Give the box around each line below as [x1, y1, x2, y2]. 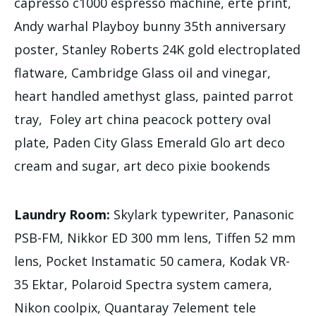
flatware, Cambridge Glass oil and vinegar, [14, 63, 271, 81]
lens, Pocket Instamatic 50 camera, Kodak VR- [14, 252, 290, 269]
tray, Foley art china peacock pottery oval [14, 110, 271, 128]
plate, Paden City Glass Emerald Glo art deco [14, 133, 285, 151]
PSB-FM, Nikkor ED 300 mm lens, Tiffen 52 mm [14, 229, 296, 246]
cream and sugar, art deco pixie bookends [14, 157, 270, 174]
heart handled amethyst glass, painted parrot [14, 87, 293, 104]
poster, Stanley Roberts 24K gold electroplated [14, 40, 300, 58]
